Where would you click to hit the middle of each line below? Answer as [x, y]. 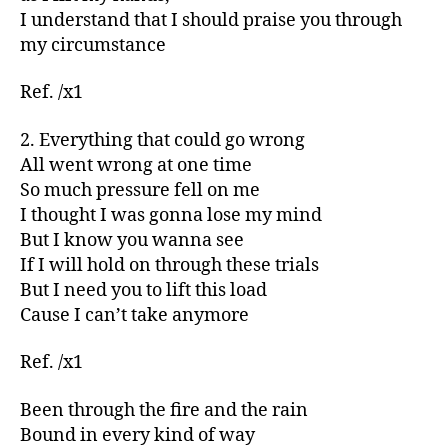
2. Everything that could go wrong [162, 140]
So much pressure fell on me [140, 190]
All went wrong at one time [136, 165]
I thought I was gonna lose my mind [171, 215]
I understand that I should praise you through [211, 20]
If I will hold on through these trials [169, 265]
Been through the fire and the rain [164, 410]
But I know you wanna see [132, 240]
